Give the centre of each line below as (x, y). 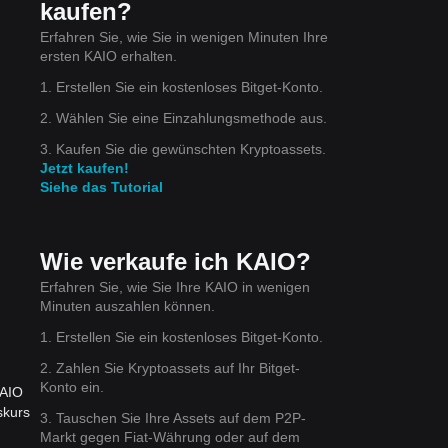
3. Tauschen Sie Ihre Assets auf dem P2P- (173, 417)
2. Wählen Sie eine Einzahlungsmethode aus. (183, 117)
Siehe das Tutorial (101, 186)
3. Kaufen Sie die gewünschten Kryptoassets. (183, 148)
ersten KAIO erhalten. (108, 55)
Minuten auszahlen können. (127, 305)
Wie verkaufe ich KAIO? (175, 261)
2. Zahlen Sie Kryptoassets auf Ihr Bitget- (170, 367)
